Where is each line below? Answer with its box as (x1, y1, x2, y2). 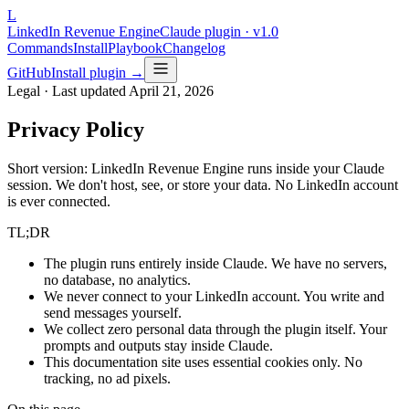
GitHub (7, 65, 51, 80)
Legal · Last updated (7, 83, 129, 99)
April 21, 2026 (129, 83, 214, 99)
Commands (7, 40, 73, 56)
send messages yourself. (44, 304, 182, 320)
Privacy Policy (7, 117, 144, 142)
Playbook (108, 40, 163, 56)
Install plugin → (51, 65, 144, 80)
